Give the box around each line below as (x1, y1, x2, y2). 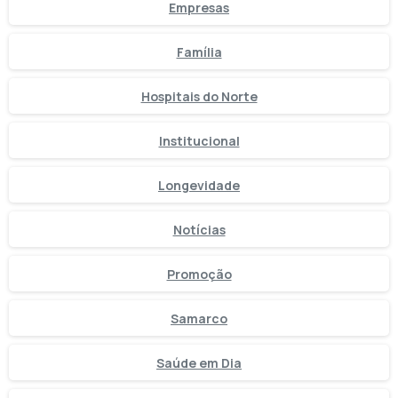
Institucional (158, 131, 240, 149)
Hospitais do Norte (140, 87, 258, 105)
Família (176, 43, 222, 60)
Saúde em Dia (156, 354, 242, 371)
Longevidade (158, 176, 240, 194)
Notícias (172, 220, 226, 238)
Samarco (171, 309, 227, 327)
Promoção (166, 265, 232, 283)
